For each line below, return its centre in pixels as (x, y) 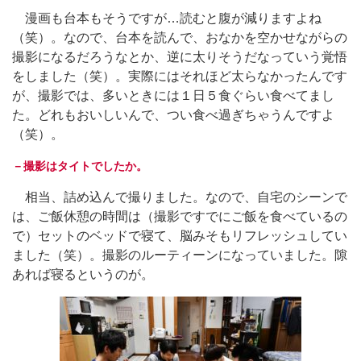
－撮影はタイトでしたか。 (80, 166)
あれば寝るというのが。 (83, 274)
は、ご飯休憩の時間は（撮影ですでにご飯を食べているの (180, 216)
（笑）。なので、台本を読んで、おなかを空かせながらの (180, 37)
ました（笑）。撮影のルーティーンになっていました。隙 (180, 255)
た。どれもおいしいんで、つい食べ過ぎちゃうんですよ (173, 114)
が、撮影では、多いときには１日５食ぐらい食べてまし (173, 95)
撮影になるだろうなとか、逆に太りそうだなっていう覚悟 (180, 56)
